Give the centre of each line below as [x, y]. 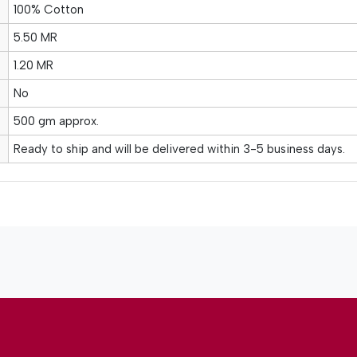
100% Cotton [48, 9]
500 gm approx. [56, 121]
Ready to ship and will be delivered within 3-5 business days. [179, 149]
